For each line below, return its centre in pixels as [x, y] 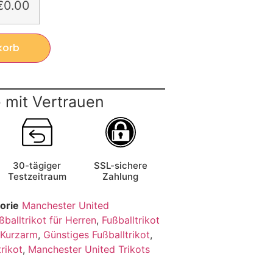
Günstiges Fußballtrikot [97, 234]
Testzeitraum [37, 176]
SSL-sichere [120, 165]
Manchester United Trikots [89, 249]
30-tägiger [37, 165]
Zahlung [121, 176]
